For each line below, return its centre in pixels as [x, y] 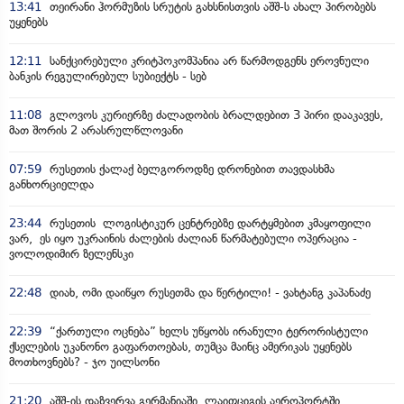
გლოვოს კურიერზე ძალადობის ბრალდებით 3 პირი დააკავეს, [215, 115]
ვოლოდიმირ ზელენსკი [71, 253]
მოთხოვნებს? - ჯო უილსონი [84, 362]
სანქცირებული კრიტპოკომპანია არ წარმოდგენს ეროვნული [207, 60]
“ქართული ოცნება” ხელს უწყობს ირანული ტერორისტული [207, 331]
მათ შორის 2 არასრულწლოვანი [96, 130]
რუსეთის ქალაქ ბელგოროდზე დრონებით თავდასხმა [190, 169]
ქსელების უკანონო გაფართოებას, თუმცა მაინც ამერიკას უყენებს [180, 346]
